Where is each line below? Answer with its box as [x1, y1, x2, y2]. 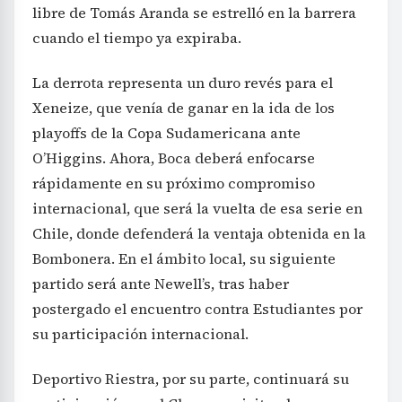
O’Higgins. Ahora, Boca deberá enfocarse [32, 147, 315, 168]
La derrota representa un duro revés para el [32, 72, 333, 92]
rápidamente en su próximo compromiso [32, 172, 315, 193]
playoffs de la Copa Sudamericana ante [32, 122, 301, 143]
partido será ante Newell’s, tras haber [32, 273, 289, 293]
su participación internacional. [32, 323, 249, 344]
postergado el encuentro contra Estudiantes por [32, 298, 363, 319]
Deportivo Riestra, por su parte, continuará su [32, 368, 349, 389]
